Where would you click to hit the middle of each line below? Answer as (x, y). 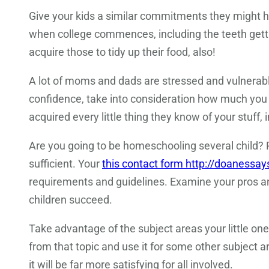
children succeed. (71, 200)
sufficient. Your (65, 164)
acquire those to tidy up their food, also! (122, 52)
